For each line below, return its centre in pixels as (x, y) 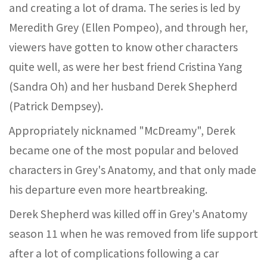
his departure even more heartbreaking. (108, 189)
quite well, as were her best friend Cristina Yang (125, 66)
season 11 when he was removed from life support (133, 233)
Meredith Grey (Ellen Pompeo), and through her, (128, 27)
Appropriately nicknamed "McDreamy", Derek (122, 130)
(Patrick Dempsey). (56, 106)
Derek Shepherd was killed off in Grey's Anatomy (128, 214)
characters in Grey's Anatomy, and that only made (133, 170)
